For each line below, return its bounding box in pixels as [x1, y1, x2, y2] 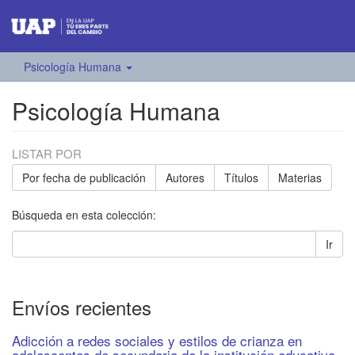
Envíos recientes [12, 293, 151, 322]
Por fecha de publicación [22, 170, 146, 186]
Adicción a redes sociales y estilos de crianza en [12, 330, 302, 351]
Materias [278, 170, 322, 186]
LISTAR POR [12, 145, 82, 162]
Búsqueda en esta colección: [12, 207, 156, 223]
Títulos [224, 170, 258, 186]
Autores [166, 170, 204, 186]
